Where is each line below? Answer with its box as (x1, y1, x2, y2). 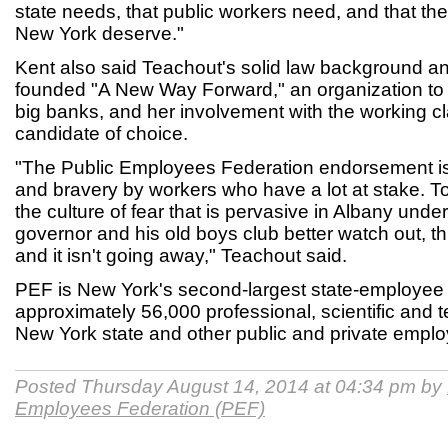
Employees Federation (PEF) (15, 398, 265, 419)
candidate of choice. (15, 123, 188, 144)
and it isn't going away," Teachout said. (15, 245, 347, 266)
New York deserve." (15, 23, 184, 44)
